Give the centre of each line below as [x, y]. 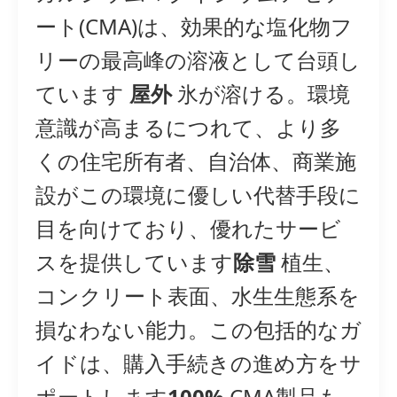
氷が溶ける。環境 [261, 94]
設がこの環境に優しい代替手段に [198, 195]
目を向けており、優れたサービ [188, 229]
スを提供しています [134, 262]
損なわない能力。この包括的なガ [198, 330]
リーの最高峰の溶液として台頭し [198, 60]
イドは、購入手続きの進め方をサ [198, 363]
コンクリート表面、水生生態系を [198, 296]
